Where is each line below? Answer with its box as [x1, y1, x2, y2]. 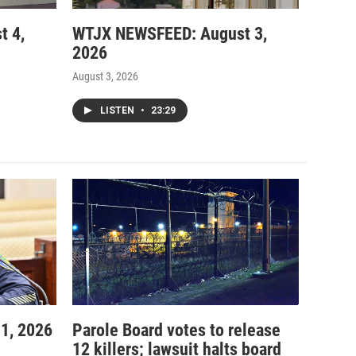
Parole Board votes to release [72, 319, 281, 340]
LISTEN [100, 104, 137, 116]
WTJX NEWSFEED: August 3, [72, 23, 267, 44]
